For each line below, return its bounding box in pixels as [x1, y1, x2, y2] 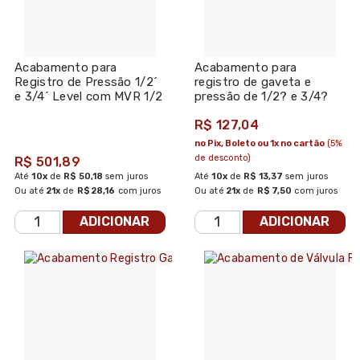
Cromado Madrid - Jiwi [194, 103, 325, 118]
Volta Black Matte [14, 103, 117, 118]
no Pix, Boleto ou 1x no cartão [194, 137, 325, 149]
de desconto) [194, 152, 251, 163]
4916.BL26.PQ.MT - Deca [14, 117, 157, 133]
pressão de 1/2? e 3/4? [194, 88, 329, 104]
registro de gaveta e [194, 74, 312, 89]
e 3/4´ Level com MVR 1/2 [14, 88, 163, 104]
